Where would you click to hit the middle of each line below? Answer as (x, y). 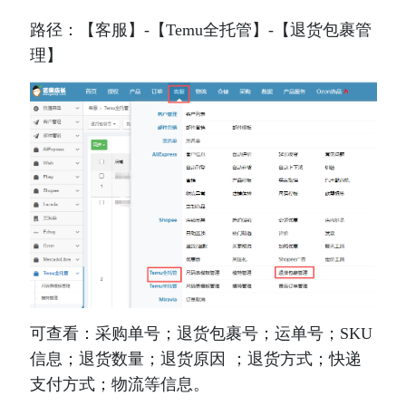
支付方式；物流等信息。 (119, 384)
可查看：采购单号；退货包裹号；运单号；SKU (201, 333)
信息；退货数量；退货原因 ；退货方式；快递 (195, 358)
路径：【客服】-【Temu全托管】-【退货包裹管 (200, 30)
